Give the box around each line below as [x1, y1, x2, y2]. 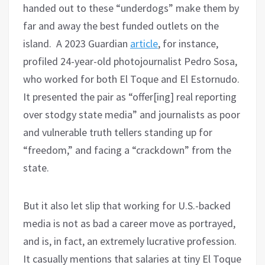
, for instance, [158, 37, 218, 51]
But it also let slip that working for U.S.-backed [23, 199, 231, 213]
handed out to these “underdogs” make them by [23, 1, 239, 15]
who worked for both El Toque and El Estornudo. [23, 72, 240, 86]
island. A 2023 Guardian [23, 37, 130, 51]
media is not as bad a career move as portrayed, [23, 216, 235, 231]
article [130, 37, 158, 51]
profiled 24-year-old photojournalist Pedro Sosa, [23, 54, 237, 69]
